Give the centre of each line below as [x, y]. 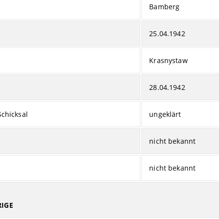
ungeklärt [165, 114]
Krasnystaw [168, 60]
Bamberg [164, 6]
